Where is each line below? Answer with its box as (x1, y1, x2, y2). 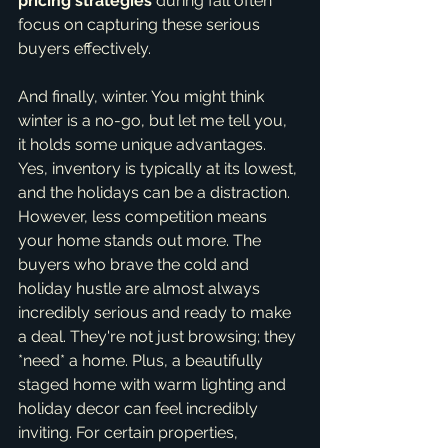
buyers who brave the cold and (18, 255, 253, 274)
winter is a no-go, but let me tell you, (18, 111, 291, 130)
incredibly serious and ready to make (18, 303, 295, 322)
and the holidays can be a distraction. (18, 183, 294, 202)
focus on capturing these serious (18, 15, 264, 34)
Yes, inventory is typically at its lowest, (18, 159, 301, 178)
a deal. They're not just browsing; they (18, 327, 300, 346)
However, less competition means (18, 207, 271, 226)
